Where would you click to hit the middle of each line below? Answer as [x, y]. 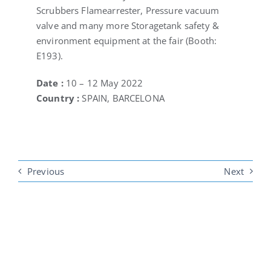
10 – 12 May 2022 [103, 83]
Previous [46, 171]
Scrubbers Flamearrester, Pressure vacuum [127, 11]
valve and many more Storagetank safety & [127, 26]
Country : [59, 98]
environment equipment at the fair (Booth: [126, 41]
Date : [50, 83]
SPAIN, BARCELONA [123, 98]
